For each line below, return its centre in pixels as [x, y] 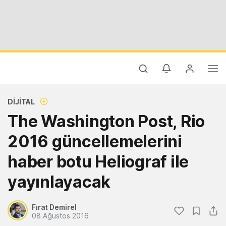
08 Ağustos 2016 [60, 216]
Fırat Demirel [54, 207]
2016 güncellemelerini [95, 142]
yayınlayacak [59, 182]
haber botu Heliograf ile [98, 162]
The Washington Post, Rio [106, 121]
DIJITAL [21, 102]
